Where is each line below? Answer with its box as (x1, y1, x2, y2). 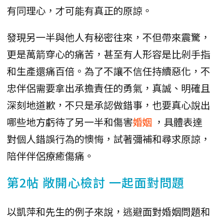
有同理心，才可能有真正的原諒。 (7, 3, 152, 18)
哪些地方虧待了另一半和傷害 (7, 115, 133, 129)
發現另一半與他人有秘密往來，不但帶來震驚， (7, 30, 210, 45)
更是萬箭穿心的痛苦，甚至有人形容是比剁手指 (7, 47, 210, 62)
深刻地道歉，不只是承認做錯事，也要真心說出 (7, 98, 210, 112)
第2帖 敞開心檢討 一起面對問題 (7, 173, 185, 191)
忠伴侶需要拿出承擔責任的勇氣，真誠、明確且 (7, 81, 210, 95)
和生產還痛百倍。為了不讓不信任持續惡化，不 (7, 64, 210, 78)
